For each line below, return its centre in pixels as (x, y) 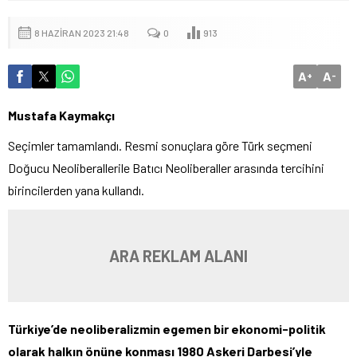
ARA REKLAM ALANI (178, 255)
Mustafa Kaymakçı (61, 115)
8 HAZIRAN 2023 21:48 (82, 32)
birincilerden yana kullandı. (76, 190)
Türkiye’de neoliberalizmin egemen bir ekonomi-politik (167, 328)
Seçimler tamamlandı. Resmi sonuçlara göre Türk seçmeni (160, 145)
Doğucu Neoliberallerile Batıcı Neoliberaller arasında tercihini (166, 167)
